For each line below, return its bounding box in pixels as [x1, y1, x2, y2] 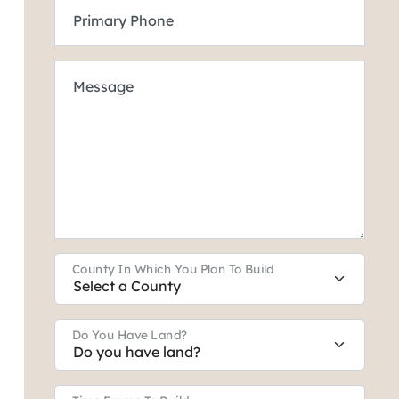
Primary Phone [72, 11, 174, 29]
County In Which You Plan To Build [71, 260, 274, 276]
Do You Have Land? [71, 326, 187, 342]
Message [72, 77, 134, 95]
